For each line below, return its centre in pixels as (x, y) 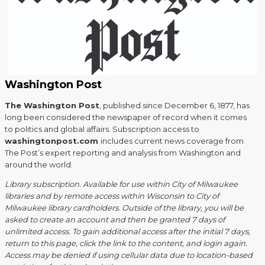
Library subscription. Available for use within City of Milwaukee (121, 184)
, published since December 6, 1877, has (174, 105)
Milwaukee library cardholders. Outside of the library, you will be (124, 207)
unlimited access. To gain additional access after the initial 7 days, (127, 231)
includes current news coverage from (172, 140)
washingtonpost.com (53, 140)
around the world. (39, 164)
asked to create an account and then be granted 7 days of (115, 219)
